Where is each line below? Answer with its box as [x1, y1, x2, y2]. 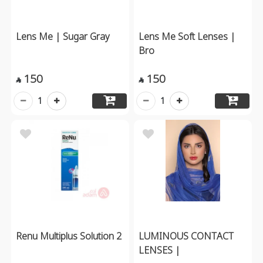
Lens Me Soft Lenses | [139, 29, 235, 43]
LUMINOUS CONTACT [139, 229, 234, 242]
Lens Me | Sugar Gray [16, 29, 110, 43]
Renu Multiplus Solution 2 [16, 229, 122, 242]
